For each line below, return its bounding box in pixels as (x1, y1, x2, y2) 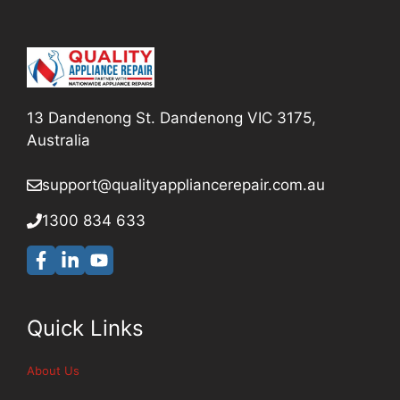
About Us (27, 362, 79, 378)
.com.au (268, 176, 325, 195)
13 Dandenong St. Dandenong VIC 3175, (27, 108, 316, 127)
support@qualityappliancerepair (42, 176, 268, 195)
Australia (27, 130, 90, 149)
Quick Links (27, 314, 144, 341)
